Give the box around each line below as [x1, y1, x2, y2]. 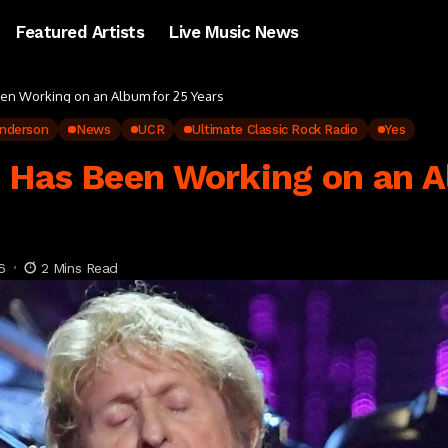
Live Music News [169, 22, 299, 42]
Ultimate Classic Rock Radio [192, 122, 358, 137]
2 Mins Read [40, 259, 119, 276]
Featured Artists [16, 22, 145, 42]
